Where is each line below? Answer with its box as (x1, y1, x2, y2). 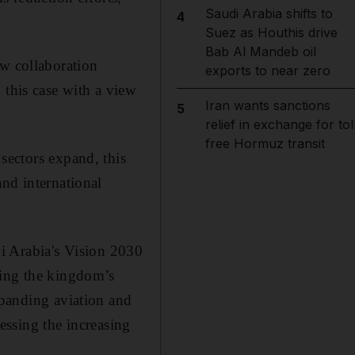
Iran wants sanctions (204, 97, 330, 113)
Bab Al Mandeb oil (204, 44, 316, 59)
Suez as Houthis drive (204, 25, 338, 40)
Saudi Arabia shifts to (204, 6, 333, 21)
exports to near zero (204, 63, 330, 78)
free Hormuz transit (204, 136, 325, 151)
